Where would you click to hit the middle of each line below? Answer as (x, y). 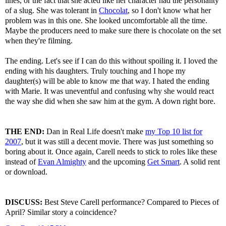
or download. (26, 172)
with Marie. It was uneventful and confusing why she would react (109, 91)
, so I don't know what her (169, 10)
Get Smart (163, 161)
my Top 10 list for (174, 131)
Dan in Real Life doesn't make (95, 131)
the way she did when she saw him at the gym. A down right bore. (110, 101)
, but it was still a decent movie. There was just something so (117, 141)
